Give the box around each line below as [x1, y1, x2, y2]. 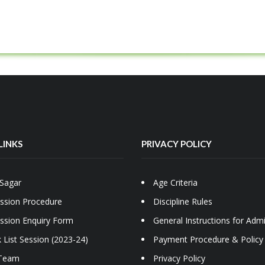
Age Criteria [153, 177, 198, 189]
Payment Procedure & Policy [153, 234, 263, 245]
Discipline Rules [153, 196, 212, 208]
